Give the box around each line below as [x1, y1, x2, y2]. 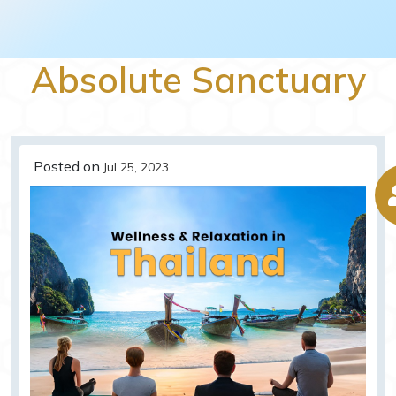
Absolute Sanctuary [30, 57, 366, 103]
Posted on [34, 157, 100, 176]
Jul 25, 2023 [103, 159, 169, 176]
